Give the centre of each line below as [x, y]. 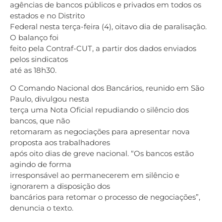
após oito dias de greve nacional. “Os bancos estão [102, 154]
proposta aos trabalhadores [60, 143]
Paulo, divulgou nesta [50, 99]
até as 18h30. [33, 70]
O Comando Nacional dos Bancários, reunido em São [107, 88]
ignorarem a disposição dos [60, 186]
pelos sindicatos [39, 59]
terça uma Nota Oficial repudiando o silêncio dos [99, 110]
